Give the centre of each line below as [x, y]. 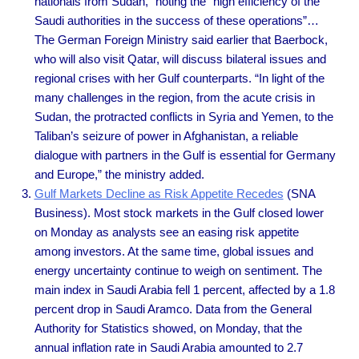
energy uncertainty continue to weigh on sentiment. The [178, 270]
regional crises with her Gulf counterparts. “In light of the [179, 78]
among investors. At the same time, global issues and [173, 251]
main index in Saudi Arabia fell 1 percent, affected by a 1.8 [184, 289]
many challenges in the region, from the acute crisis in [174, 97]
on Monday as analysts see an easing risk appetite [166, 232]
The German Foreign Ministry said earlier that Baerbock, [181, 39]
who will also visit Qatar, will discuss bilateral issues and [180, 58]
